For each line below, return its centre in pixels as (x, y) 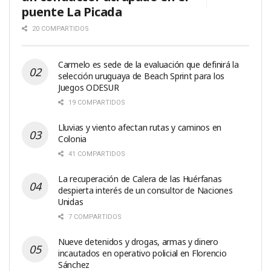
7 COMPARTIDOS (94, 217)
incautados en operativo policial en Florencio (142, 253)
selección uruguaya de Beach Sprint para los (141, 76)
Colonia (73, 139)
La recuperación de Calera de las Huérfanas (140, 178)
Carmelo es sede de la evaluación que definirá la (149, 64)
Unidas (71, 201)
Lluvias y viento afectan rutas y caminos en (140, 127)
